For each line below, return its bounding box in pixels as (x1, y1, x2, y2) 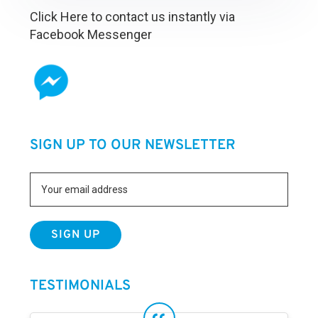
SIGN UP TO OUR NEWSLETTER (30, 136, 236, 155)
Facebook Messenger (30, 27, 153, 42)
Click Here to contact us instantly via (30, 9, 236, 24)
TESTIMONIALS (30, 277, 131, 295)
